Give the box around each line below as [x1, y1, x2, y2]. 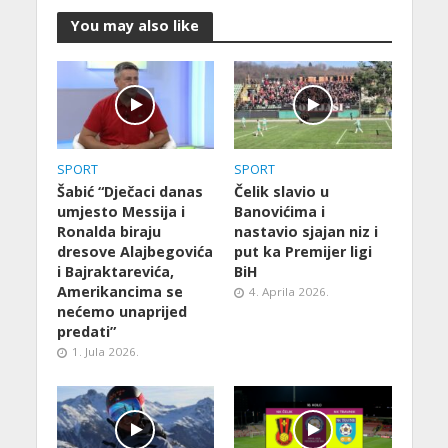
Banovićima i [234, 201, 325, 221]
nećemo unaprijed [56, 301, 187, 321]
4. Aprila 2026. [249, 283, 329, 299]
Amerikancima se [56, 281, 183, 301]
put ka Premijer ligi [234, 241, 372, 261]
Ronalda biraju [56, 221, 161, 241]
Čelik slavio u [234, 181, 329, 201]
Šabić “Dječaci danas [56, 181, 203, 201]
